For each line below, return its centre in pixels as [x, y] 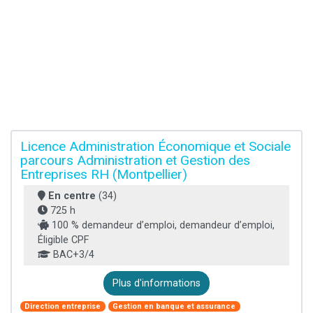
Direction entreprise [63, 306]
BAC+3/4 [72, 254]
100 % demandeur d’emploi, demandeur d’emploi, [162, 225]
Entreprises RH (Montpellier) [104, 174]
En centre [72, 196]
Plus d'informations [156, 283]
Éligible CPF [63, 240]
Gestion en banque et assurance [174, 306]
